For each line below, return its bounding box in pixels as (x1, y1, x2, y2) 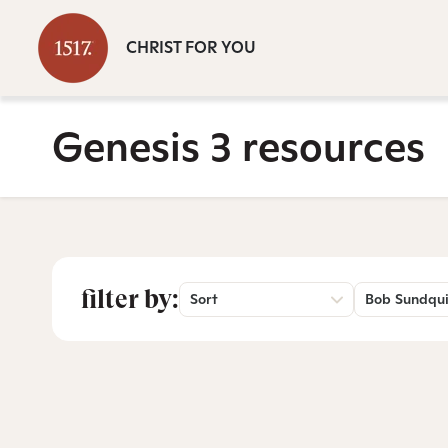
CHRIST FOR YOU (126, 37, 256, 58)
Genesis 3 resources (52, 120, 425, 173)
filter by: (81, 284, 179, 314)
